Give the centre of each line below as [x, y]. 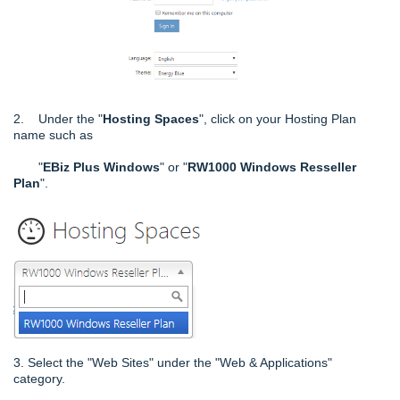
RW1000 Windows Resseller [272, 167]
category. [39, 378]
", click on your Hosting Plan [278, 118]
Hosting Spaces [151, 118]
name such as [53, 134]
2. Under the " [58, 118]
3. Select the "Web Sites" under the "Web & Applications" [173, 362]
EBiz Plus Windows [101, 167]
